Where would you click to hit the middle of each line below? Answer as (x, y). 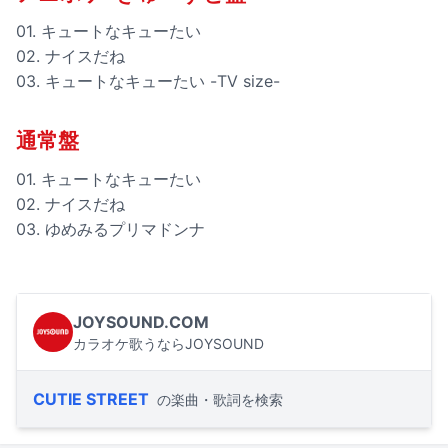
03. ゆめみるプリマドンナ (110, 228)
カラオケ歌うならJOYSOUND (168, 343)
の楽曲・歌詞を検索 (220, 399)
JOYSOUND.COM (141, 322)
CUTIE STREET (91, 399)
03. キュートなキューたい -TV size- (148, 81)
